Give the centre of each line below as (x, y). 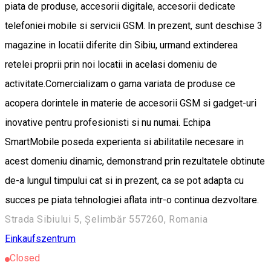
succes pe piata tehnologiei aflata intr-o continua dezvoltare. (132, 200)
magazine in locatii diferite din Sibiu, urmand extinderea (121, 45)
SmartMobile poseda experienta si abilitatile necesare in (124, 142)
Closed (25, 258)
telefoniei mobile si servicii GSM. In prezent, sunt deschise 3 (134, 25)
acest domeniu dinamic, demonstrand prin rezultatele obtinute (135, 161)
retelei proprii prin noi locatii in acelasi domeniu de (111, 64)
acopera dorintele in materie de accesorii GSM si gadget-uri (131, 103)
